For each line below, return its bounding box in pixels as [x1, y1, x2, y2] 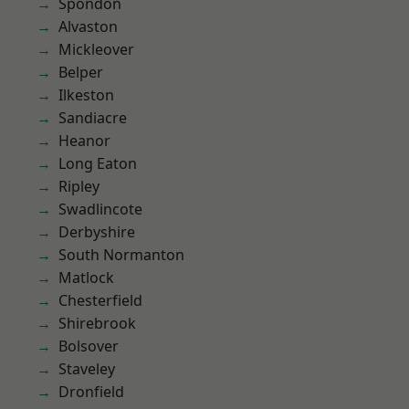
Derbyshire [58, 222, 135, 242]
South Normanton [58, 245, 184, 265]
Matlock [58, 267, 114, 288]
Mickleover [58, 39, 134, 59]
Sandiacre [58, 108, 127, 128]
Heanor [58, 131, 110, 151]
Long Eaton [58, 153, 137, 173]
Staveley [58, 359, 115, 379]
